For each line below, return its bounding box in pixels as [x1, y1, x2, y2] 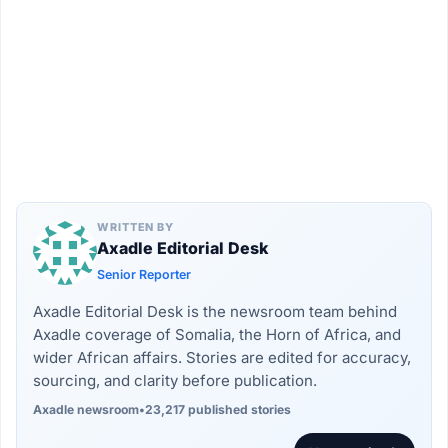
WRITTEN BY [97, 220, 174, 235]
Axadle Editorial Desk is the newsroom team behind [33, 302, 398, 322]
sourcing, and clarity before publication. [33, 371, 318, 391]
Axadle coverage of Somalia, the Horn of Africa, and [33, 325, 402, 345]
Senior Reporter [97, 267, 192, 283]
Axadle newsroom [33, 402, 140, 418]
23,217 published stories [145, 402, 292, 418]
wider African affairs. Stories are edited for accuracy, [33, 348, 412, 368]
